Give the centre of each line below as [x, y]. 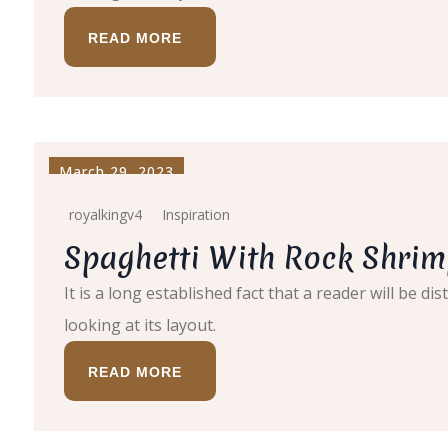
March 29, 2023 [116, 171]
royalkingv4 [105, 214]
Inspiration [196, 214]
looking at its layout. [140, 325]
